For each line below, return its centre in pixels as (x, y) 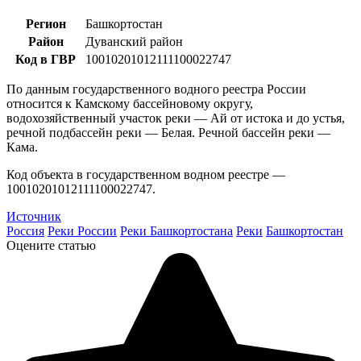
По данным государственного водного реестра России (156, 89)
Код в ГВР (46, 59)
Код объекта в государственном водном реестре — (146, 174)
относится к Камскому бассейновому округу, (130, 103)
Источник (34, 216)
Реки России (82, 230)
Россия (25, 230)
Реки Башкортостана (176, 230)
